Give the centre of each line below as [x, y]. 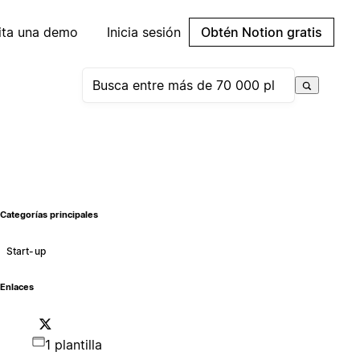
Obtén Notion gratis [262, 32]
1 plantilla [73, 344]
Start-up [26, 251]
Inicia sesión [144, 32]
